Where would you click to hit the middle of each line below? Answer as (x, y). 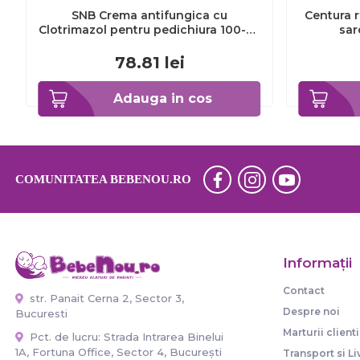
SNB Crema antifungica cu (149, 15)
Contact (303, 290)
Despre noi (311, 311)
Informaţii (317, 263)
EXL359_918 (149, 44)
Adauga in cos (162, 98)
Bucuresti (41, 313)
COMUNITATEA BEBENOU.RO (103, 179)
